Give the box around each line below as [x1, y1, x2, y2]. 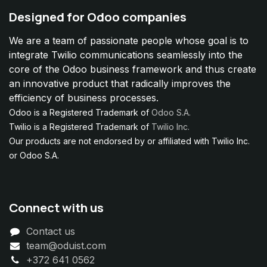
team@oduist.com [26, 239, 106, 252]
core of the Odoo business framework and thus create [9, 63, 256, 75]
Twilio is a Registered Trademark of [9, 121, 151, 132]
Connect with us [9, 198, 104, 216]
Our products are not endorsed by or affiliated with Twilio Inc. [9, 135, 250, 146]
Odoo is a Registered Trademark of [9, 107, 151, 117]
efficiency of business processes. [9, 91, 162, 104]
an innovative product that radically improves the [9, 77, 231, 89]
